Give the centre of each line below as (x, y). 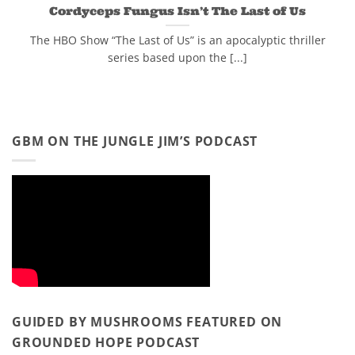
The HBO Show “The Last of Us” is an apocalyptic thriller (177, 40)
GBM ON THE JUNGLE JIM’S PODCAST (135, 141)
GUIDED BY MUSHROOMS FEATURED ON (147, 322)
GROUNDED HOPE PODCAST (106, 343)
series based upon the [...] (177, 57)
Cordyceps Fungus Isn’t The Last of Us (177, 11)
